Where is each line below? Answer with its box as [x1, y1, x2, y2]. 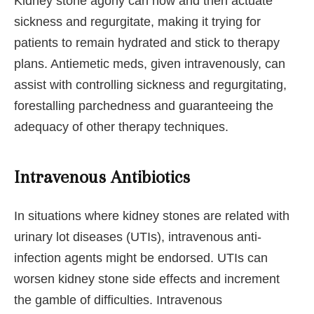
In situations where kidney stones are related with [14, 209, 289, 224]
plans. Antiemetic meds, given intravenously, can [14, 57, 285, 71]
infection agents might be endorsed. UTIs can [14, 251, 268, 266]
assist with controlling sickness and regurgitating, [14, 78, 287, 93]
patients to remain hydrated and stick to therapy [14, 36, 280, 50]
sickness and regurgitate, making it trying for [14, 15, 261, 29]
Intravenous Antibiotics [14, 166, 190, 187]
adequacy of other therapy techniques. [14, 120, 228, 135]
